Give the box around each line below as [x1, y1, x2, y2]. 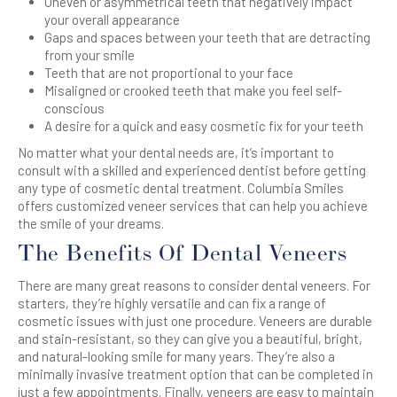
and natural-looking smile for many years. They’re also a [18, 348, 335, 364]
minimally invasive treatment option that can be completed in [18, 366, 373, 382]
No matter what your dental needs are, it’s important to [18, 144, 334, 160]
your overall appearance [44, 12, 180, 27]
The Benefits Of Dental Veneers [18, 240, 346, 268]
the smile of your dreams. [18, 215, 164, 231]
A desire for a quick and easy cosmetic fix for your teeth [44, 118, 363, 134]
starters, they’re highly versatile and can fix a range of [18, 295, 326, 311]
